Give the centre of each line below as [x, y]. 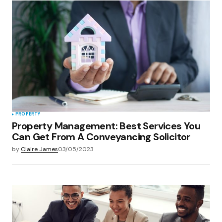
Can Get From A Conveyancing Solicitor [101, 137]
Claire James [39, 149]
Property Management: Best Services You [106, 126]
